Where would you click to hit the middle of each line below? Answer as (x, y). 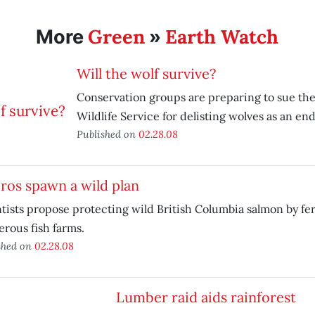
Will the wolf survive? (146, 73)
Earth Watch (222, 37)
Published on (107, 134)
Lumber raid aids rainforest (206, 297)
